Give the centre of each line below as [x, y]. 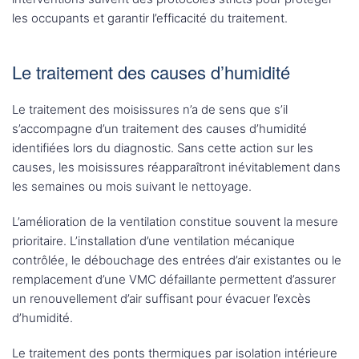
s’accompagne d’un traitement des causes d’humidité [159, 129]
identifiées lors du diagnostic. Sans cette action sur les [163, 148]
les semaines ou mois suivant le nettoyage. [132, 187]
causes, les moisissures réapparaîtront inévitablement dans [176, 167]
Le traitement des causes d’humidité [151, 72]
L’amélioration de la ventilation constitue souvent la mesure [175, 222]
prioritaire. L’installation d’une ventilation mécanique [153, 241]
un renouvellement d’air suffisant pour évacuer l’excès [161, 299]
